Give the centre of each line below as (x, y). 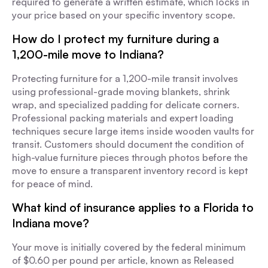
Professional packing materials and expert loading (123, 118)
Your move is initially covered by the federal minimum (129, 247)
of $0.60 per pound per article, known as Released (123, 260)
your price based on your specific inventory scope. (124, 15)
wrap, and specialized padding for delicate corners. (126, 105)
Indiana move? (51, 223)
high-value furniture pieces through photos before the (130, 157)
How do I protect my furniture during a (115, 39)
